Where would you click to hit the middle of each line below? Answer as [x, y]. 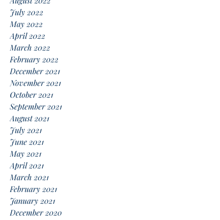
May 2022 [26, 24]
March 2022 [30, 47]
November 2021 [35, 83]
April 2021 [27, 165]
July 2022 [27, 12]
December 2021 [35, 71]
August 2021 [29, 118]
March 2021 [29, 177]
